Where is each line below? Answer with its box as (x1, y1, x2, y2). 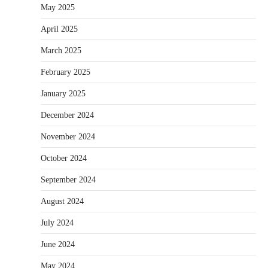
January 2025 (41, 89, 86, 98)
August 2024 (41, 196, 84, 206)
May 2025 (41, 2, 75, 12)
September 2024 (41, 175, 96, 184)
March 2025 (41, 45, 81, 55)
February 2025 (41, 67, 90, 77)
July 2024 (41, 218, 74, 227)
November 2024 (41, 132, 95, 141)
